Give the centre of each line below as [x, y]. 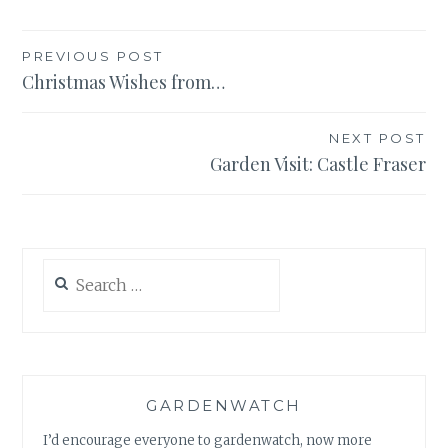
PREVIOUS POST [93, 56]
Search [65, 269]
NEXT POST [377, 138]
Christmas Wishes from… [124, 82]
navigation [88, 98]
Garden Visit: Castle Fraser [317, 164]
